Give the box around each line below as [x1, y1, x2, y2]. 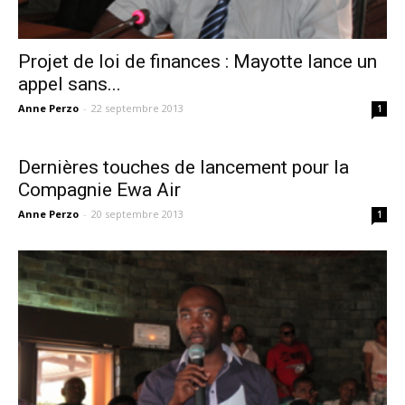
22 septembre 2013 [91, 101, 184, 116]
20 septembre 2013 [91, 207, 184, 221]
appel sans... [18, 73, 121, 96]
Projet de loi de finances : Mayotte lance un [18, 51, 377, 73]
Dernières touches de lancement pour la [18, 156, 349, 179]
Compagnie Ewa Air [18, 179, 181, 202]
